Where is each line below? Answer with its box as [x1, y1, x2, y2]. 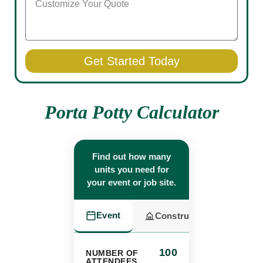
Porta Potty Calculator [44, 102, 219, 123]
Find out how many [92, 151, 171, 162]
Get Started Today [83, 55, 180, 68]
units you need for [94, 164, 169, 175]
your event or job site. [87, 177, 176, 188]
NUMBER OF [86, 248, 139, 258]
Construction [154, 210, 211, 221]
